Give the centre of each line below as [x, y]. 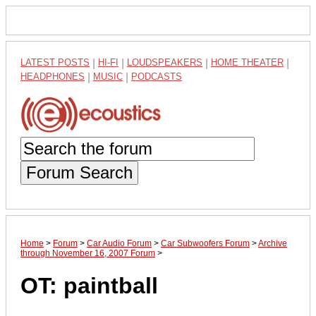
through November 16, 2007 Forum [88, 253]
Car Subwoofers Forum [205, 243]
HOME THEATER [247, 62]
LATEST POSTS [55, 62]
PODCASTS [157, 77]
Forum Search [79, 172]
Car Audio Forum [119, 243]
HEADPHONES [53, 77]
